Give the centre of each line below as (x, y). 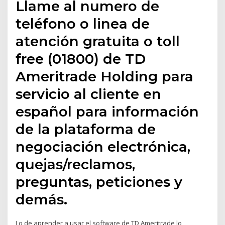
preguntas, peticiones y (99, 182)
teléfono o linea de (83, 24)
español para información (107, 112)
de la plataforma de (86, 129)
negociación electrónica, (103, 147)
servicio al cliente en (89, 94)
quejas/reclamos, (76, 164)
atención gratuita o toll (98, 41)
